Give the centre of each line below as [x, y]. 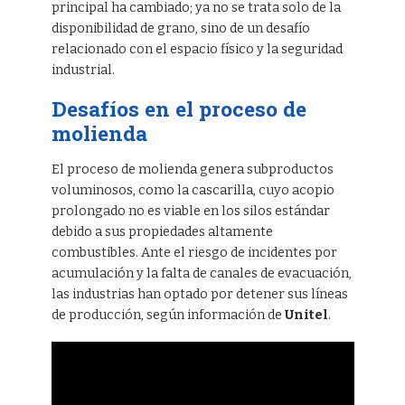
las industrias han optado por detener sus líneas [199, 295]
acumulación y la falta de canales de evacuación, [201, 274]
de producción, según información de [168, 316]
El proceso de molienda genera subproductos [192, 170]
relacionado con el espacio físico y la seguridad [197, 50]
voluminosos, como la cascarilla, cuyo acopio [193, 191]
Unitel [306, 316]
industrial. [83, 71]
